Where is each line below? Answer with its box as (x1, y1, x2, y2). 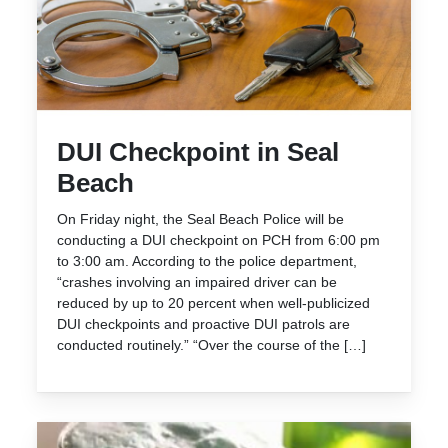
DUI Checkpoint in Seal (57, 136, 339, 167)
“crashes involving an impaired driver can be (57, 273, 337, 290)
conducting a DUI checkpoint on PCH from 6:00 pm (57, 231, 380, 248)
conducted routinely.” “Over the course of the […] (57, 336, 366, 353)
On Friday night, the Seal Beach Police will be (57, 210, 344, 227)
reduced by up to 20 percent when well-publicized (57, 294, 370, 311)
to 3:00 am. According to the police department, (57, 252, 357, 269)
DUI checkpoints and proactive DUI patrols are (57, 315, 350, 332)
